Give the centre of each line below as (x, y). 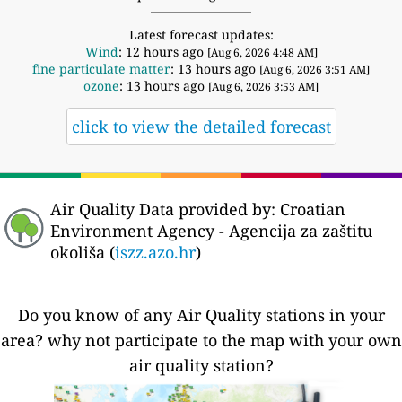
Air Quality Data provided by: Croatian (198, 209)
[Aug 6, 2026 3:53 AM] (263, 86)
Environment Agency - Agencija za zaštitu (211, 230)
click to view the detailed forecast (201, 126)
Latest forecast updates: (201, 34)
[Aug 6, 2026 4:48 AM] (262, 52)
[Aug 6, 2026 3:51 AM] (315, 69)
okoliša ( (83, 252)
